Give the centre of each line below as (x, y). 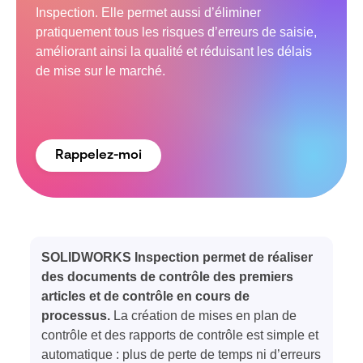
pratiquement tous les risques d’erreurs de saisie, (176, 32)
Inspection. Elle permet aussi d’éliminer (148, 13)
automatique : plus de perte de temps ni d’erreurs (181, 354)
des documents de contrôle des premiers (168, 277)
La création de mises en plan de (204, 316)
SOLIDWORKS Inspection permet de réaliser (177, 257)
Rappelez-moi (98, 156)
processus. (76, 316)
